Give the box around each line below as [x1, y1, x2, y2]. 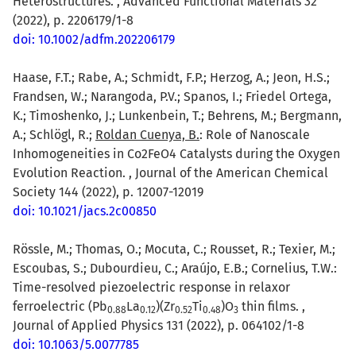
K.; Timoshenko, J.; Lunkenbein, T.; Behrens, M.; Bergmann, [13, 107, 342, 123]
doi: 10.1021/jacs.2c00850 [13, 203, 157, 219]
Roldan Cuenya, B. [95, 126, 199, 142]
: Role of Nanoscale [199, 126, 310, 142]
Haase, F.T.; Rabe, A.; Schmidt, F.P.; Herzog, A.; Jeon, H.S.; [13, 69, 330, 85]
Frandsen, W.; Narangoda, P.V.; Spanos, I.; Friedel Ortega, [13, 88, 331, 104]
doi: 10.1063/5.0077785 [13, 336, 139, 352]
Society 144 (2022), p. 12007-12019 [13, 184, 203, 199]
